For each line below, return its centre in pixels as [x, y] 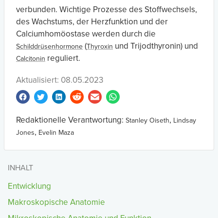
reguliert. [63, 58]
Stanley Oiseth [147, 120]
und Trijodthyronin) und [155, 46]
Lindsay [185, 120]
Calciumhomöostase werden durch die [86, 34]
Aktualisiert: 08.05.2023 [60, 80]
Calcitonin [31, 59]
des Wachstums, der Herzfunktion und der [92, 22]
